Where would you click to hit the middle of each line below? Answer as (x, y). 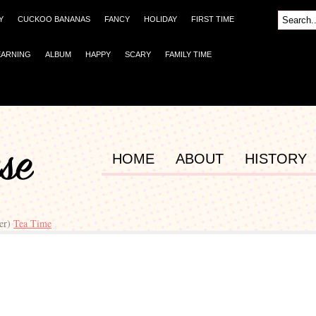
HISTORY (276, 159)
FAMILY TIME (188, 54)
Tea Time (32, 223)
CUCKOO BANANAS (54, 19)
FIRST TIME (213, 19)
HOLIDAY (160, 19)
